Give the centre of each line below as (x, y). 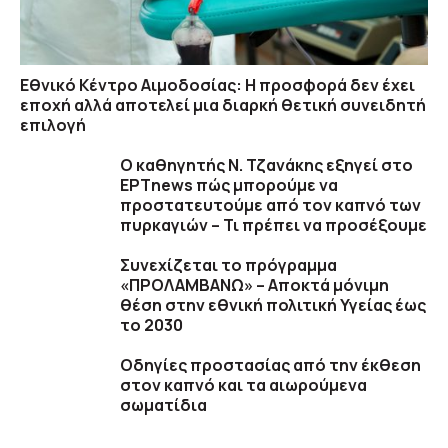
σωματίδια (163, 405)
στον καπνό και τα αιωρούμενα (243, 385)
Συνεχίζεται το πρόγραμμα (228, 265)
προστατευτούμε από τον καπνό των (270, 205)
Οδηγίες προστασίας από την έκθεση (270, 365)
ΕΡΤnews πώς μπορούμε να (229, 185)
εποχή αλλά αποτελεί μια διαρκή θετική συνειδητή (223, 105)
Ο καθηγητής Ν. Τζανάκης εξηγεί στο (266, 165)
